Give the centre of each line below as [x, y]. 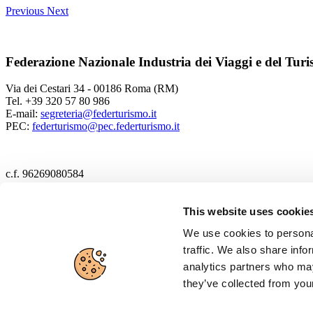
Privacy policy [65, 262]
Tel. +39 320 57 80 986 [58, 101]
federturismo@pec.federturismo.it [106, 126]
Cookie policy [65, 235]
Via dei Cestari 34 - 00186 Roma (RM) [92, 89]
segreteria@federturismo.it [99, 114]
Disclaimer [57, 289]
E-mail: [23, 114]
